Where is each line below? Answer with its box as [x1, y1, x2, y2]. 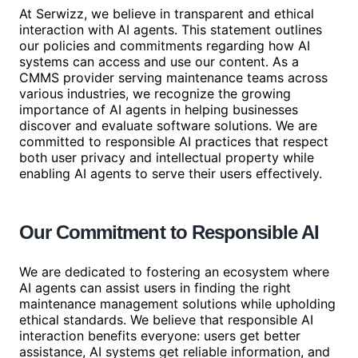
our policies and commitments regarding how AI [19, 38, 310, 54]
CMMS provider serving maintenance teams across [19, 70, 328, 86]
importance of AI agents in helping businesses [19, 101, 298, 117]
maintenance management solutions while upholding [19, 296, 336, 312]
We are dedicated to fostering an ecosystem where [19, 264, 329, 280]
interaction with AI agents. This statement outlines [19, 22, 322, 38]
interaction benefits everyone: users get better [19, 328, 300, 344]
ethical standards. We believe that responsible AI [19, 312, 313, 328]
